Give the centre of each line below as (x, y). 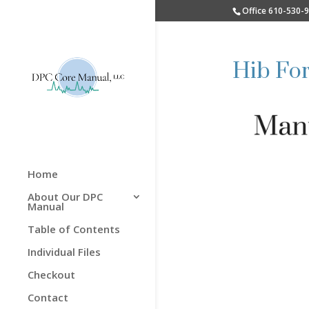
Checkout (51, 274)
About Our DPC (65, 196)
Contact (48, 297)
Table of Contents (74, 229)
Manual (46, 206)
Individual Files (64, 251)
